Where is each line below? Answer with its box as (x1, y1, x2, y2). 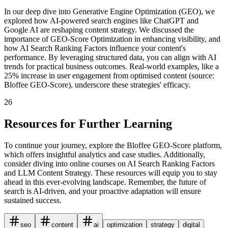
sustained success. (4, 195, 62, 205)
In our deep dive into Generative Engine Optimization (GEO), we (4, 7, 215, 16)
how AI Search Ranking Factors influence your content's (4, 44, 186, 53)
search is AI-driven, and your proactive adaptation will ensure (4, 186, 201, 195)
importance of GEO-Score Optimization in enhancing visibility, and (4, 35, 220, 44)
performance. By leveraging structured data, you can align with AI (4, 53, 216, 62)
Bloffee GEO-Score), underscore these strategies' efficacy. (4, 80, 190, 90)
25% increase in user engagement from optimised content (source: (4, 71, 214, 80)
